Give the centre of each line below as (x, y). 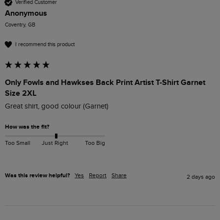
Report (98, 175)
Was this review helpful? (37, 175)
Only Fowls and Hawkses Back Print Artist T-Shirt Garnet (105, 83)
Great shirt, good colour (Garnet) (57, 107)
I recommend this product (45, 44)
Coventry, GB (20, 25)
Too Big (95, 143)
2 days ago (201, 177)
